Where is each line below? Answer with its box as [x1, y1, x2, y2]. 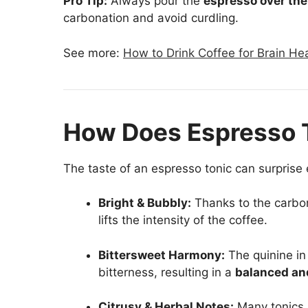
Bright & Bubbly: [98, 196, 191, 210]
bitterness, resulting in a [98, 265, 235, 279]
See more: [63, 45, 123, 60]
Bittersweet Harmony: [98, 247, 225, 262]
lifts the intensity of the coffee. [98, 213, 267, 228]
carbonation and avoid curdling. [63, 11, 239, 25]
